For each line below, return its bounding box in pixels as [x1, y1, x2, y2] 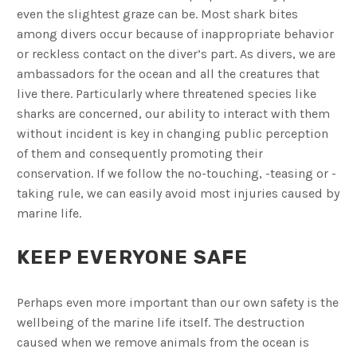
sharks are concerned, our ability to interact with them [17, 106, 330, 122]
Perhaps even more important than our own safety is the [17, 295, 339, 311]
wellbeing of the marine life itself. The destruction [17, 315, 304, 331]
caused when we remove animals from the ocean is [17, 335, 309, 351]
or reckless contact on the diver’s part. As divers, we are [17, 46, 335, 62]
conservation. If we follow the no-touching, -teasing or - [17, 166, 336, 182]
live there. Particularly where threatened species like [17, 86, 316, 102]
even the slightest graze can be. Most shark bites [17, 6, 298, 22]
